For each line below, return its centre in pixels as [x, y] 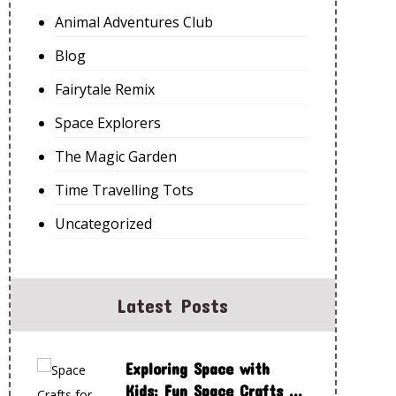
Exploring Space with [197, 369]
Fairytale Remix [104, 89]
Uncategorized [103, 224]
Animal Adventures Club [133, 22]
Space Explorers [107, 123]
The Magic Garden [115, 156]
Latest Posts [173, 305]
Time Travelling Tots [124, 190]
